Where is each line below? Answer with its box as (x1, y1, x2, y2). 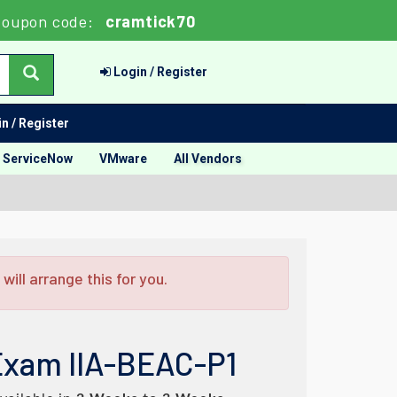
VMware (99, 152, 147, 166)
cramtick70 (105, 12, 196, 31)
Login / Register (111, 65, 207, 79)
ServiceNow (3, 152, 73, 166)
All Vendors (174, 152, 242, 166)
